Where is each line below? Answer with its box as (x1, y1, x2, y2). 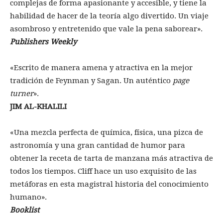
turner (10, 89, 33, 99)
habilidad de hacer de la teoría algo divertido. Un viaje (10, 11, 209, 21)
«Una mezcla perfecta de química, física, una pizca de (10, 128, 203, 137)
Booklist (10, 206, 39, 215)
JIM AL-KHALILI (10, 102, 67, 111)
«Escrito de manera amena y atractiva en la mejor (10, 63, 193, 73)
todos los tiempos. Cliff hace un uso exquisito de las (10, 167, 197, 176)
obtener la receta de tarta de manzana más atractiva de (10, 154, 213, 163)
